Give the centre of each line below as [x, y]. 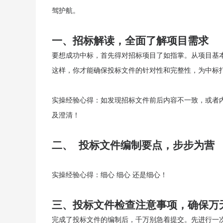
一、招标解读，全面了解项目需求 [130, 40]
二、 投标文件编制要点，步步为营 [133, 144]
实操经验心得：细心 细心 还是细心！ [110, 174]
